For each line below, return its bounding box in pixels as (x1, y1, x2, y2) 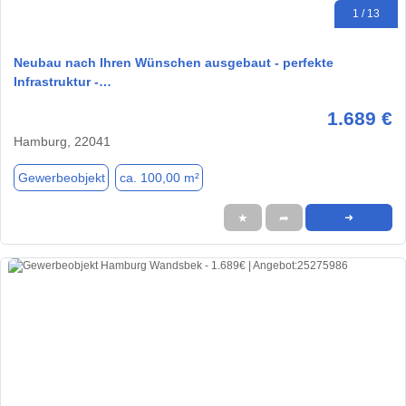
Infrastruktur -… (14, 74, 111, 90)
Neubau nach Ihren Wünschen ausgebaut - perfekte (14, 55, 333, 71)
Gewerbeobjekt (17, 169, 105, 185)
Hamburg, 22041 (14, 134, 111, 150)
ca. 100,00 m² (119, 169, 199, 185)
